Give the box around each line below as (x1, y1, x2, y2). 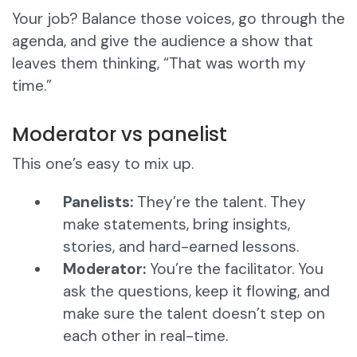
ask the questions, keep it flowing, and (63, 281, 330, 302)
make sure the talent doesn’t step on (63, 304, 325, 324)
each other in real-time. (63, 326, 228, 347)
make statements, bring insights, (63, 214, 290, 235)
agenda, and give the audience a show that (12, 31, 313, 52)
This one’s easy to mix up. (12, 154, 194, 175)
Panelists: (63, 192, 133, 213)
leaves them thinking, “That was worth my (12, 53, 306, 74)
